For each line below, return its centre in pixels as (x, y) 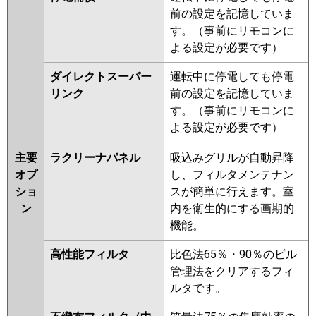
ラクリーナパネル (95, 158)
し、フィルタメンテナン (232, 175)
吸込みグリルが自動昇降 (232, 158)
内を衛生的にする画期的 (232, 209)
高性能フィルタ (90, 255)
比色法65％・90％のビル (233, 255)
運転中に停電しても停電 (232, 77)
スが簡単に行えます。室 (232, 192)
